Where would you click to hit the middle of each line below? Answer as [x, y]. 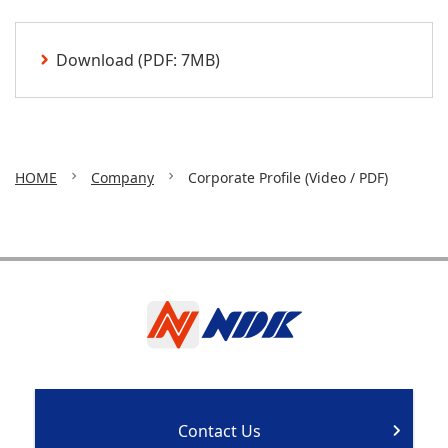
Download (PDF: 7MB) [138, 59]
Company [122, 177]
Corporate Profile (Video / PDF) [288, 177]
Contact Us [219, 430]
